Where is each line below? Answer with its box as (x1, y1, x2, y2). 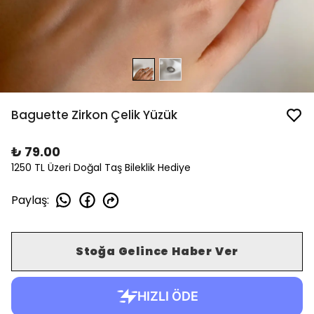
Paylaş (11, 191, 47, 208)
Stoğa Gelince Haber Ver (75, 243, 239, 259)
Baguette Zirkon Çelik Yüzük (11, 107, 177, 123)
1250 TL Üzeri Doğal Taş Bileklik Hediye (11, 161, 191, 175)
